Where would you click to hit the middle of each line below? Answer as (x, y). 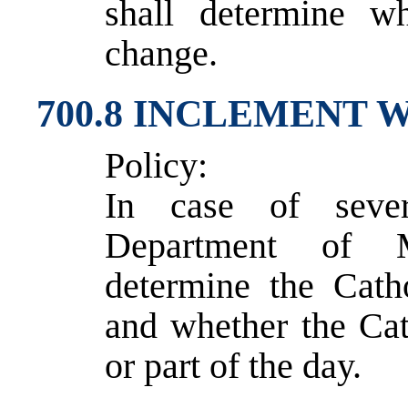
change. (161, 53)
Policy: (156, 165)
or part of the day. (233, 365)
